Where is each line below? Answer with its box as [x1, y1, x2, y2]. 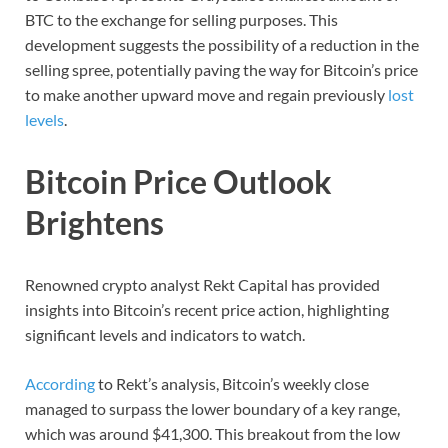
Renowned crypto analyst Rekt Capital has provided [25, 274, 380, 294]
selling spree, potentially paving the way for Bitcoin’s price [25, 59, 418, 79]
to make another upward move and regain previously [25, 84, 385, 104]
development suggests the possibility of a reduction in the [25, 34, 419, 54]
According [25, 373, 98, 393]
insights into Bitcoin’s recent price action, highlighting [25, 299, 389, 319]
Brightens [25, 202, 164, 242]
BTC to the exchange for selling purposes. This [25, 9, 338, 29]
